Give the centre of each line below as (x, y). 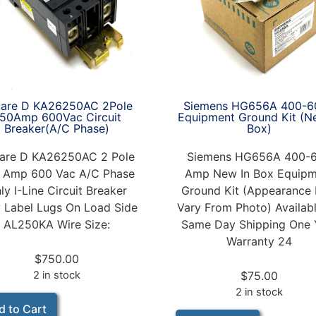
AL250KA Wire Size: (56, 224)
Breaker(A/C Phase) (56, 128)
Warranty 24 (260, 241)
